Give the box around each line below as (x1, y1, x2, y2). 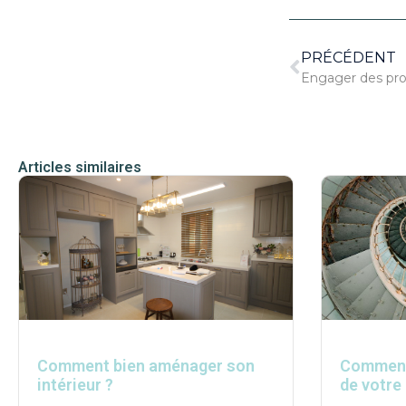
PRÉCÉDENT (300, 48, 396, 66)
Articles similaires (18, 158, 141, 176)
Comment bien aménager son (37, 356, 255, 376)
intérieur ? (37, 375, 113, 395)
